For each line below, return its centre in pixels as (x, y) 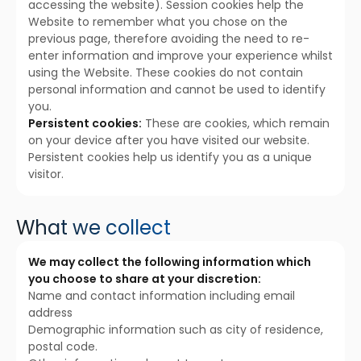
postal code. (63, 346)
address (50, 313)
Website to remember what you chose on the (158, 22)
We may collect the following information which (170, 262)
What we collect (93, 228)
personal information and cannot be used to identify (177, 89)
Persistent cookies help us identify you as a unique (170, 157)
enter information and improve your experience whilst (180, 56)
